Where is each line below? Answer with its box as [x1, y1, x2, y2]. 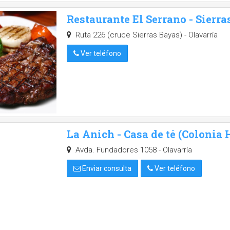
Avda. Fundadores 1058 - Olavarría [73, 145, 192, 155]
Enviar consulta [81, 164, 131, 172]
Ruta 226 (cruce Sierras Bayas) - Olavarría [73, 30, 218, 40]
